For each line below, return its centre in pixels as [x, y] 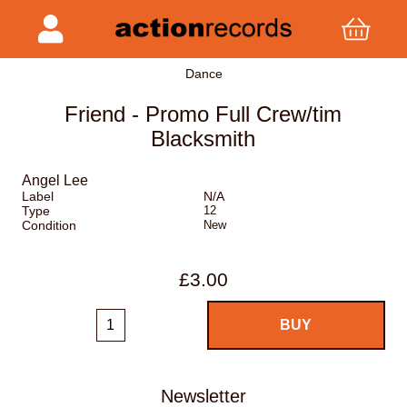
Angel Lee [55, 181]
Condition [49, 226]
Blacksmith [203, 139]
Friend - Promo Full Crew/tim [203, 114]
